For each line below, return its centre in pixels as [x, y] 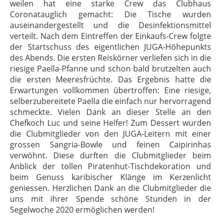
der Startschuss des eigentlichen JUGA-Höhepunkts [110, 47]
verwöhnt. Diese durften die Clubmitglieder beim [110, 155]
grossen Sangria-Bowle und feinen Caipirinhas [110, 145]
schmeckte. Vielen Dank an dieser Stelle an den [110, 112]
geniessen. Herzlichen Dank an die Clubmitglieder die [110, 188]
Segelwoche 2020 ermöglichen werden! [82, 210]
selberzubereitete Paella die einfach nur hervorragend [110, 101]
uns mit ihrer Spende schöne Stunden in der [110, 199]
